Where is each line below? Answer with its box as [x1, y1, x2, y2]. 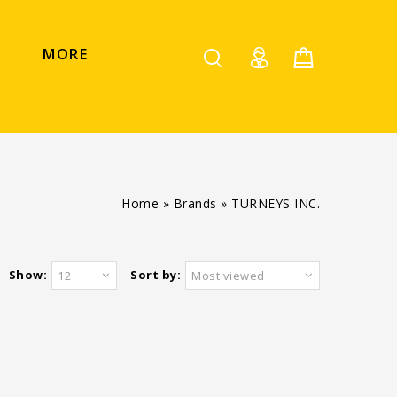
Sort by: [130, 267, 181, 283]
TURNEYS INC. [231, 195, 320, 212]
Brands [173, 195, 217, 212]
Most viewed [191, 268, 265, 284]
